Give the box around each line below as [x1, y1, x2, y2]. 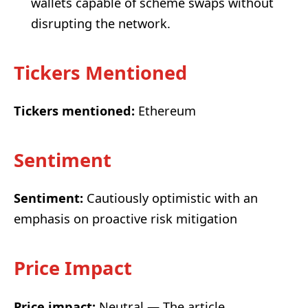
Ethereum [135, 102, 196, 120]
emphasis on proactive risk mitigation [14, 210, 237, 228]
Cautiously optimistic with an [83, 190, 258, 207]
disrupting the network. [31, 14, 170, 32]
